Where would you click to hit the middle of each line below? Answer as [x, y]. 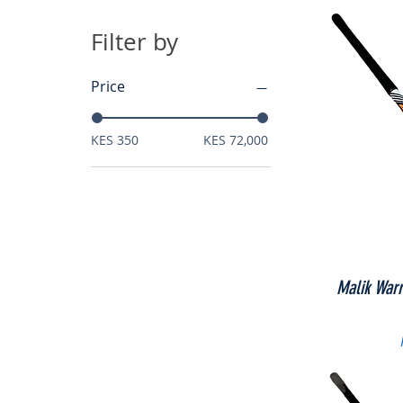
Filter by [134, 42]
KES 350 [114, 140]
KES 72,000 [235, 140]
